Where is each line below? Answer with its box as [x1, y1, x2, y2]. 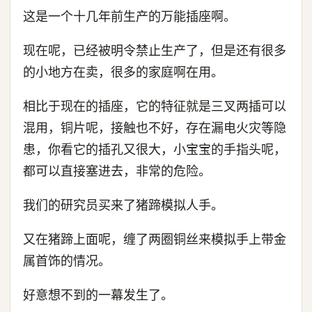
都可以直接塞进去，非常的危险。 [23, 164, 211, 178]
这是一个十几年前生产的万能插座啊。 [23, 9, 236, 24]
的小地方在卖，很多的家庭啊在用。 [23, 65, 224, 79]
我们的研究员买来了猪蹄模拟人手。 [23, 198, 224, 212]
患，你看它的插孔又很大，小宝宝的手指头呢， [23, 142, 286, 157]
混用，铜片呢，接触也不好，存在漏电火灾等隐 [23, 120, 286, 135]
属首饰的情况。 [23, 253, 111, 268]
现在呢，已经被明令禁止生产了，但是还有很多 [23, 43, 286, 58]
